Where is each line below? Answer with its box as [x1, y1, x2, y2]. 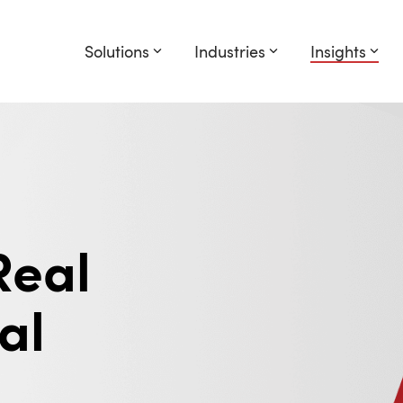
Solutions [85, 40, 149, 62]
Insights [310, 40, 366, 62]
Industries [194, 40, 265, 62]
